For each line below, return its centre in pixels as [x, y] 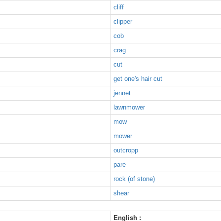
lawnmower [129, 107]
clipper [123, 21]
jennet [122, 93]
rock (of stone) [134, 179]
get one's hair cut [138, 79]
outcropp [126, 150]
